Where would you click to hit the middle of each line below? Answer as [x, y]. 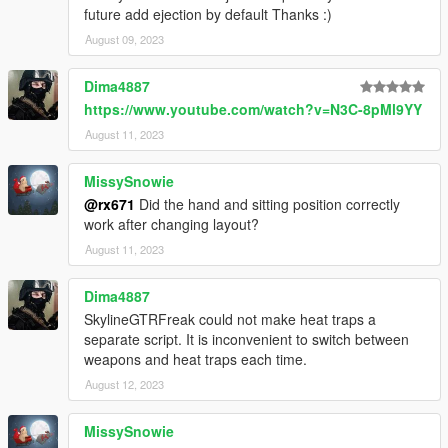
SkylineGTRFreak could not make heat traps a [230, 318]
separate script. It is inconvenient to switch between [246, 338]
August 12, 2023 [124, 383]
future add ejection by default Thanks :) [208, 13]
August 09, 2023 [124, 38]
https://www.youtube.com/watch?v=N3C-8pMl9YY [253, 108]
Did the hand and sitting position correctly [267, 203]
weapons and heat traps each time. [195, 358]
